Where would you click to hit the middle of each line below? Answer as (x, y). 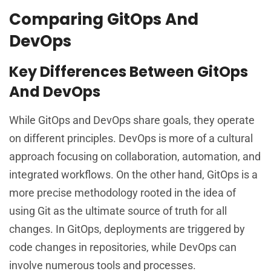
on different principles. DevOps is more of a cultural (131, 138)
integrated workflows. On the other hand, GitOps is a (133, 174)
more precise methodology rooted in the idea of (122, 192)
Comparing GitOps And (104, 19)
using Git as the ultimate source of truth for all (118, 211)
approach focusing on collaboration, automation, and (135, 156)
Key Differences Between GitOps (129, 71)
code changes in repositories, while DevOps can (123, 247)
